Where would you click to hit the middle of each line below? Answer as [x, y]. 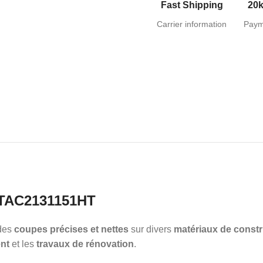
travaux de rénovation [85, 244]
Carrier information [192, 24]
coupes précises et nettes [71, 229]
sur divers [151, 229]
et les [23, 244]
